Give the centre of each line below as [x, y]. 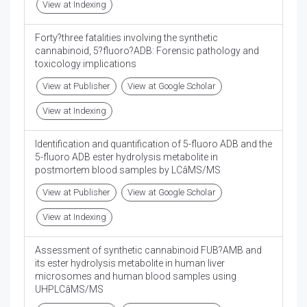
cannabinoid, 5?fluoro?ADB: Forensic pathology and [147, 51]
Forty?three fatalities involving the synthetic [126, 38]
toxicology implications [86, 64]
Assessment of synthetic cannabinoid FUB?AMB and [148, 250]
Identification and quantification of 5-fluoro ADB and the [153, 144]
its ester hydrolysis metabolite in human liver [130, 263]
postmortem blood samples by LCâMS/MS [128, 170]
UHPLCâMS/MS [69, 290]
